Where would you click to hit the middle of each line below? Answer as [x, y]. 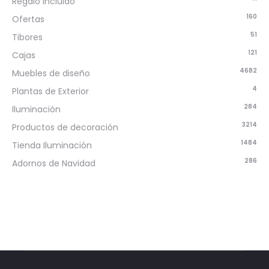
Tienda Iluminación [52, 145]
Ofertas [28, 19]
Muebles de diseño [51, 73]
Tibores [27, 37]
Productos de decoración [65, 127]
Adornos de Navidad [54, 163]
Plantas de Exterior [50, 91]
